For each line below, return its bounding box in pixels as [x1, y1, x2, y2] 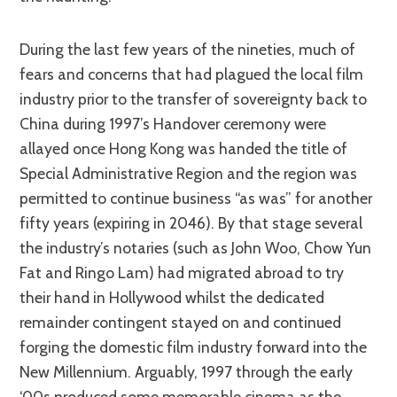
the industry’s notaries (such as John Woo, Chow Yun [19, 237, 372, 257]
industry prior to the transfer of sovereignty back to [19, 89, 368, 108]
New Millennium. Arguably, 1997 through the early [19, 362, 354, 381]
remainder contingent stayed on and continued [19, 312, 342, 331]
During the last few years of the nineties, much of [19, 39, 31, 58]
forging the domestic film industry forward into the [19, 337, 368, 356]
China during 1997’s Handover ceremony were [19, 113, 327, 133]
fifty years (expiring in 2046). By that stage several [19, 213, 363, 232]
